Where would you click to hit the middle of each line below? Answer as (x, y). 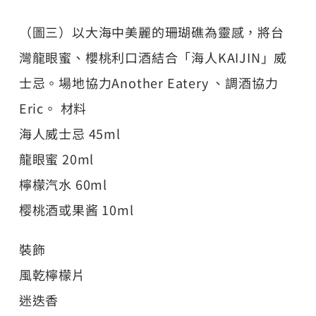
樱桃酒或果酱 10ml (76, 209)
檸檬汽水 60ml (63, 184)
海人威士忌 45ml (69, 133)
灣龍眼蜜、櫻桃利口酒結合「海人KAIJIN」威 (153, 57)
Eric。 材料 (53, 108)
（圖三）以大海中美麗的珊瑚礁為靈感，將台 (151, 31)
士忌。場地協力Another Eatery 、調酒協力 (148, 82)
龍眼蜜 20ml (56, 158)
